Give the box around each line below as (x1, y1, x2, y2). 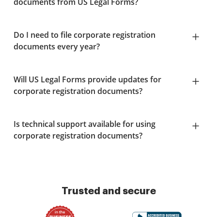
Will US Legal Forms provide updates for (14, 74, 161, 85)
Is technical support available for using (14, 119, 155, 129)
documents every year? (14, 41, 100, 52)
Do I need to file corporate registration (14, 30, 155, 40)
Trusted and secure (61, 186, 156, 196)
